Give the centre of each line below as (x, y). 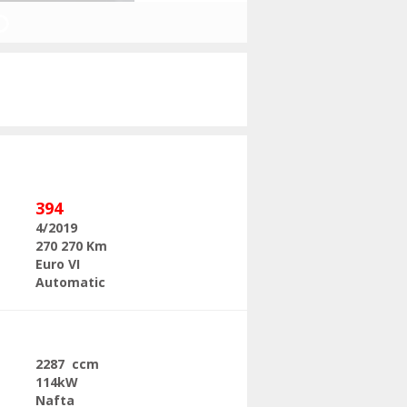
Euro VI (58, 264)
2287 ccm (67, 364)
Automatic (70, 282)
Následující (68, 17)
